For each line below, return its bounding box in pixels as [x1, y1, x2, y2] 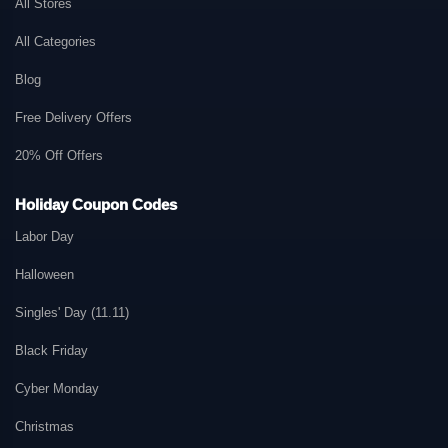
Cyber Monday [15, 381, 99, 396]
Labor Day [15, 229, 74, 244]
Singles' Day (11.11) [15, 305, 129, 320]
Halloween [15, 267, 74, 282]
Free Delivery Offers [15, 110, 132, 125]
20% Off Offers [15, 148, 103, 163]
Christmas [15, 419, 74, 434]
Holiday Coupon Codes [15, 196, 177, 213]
